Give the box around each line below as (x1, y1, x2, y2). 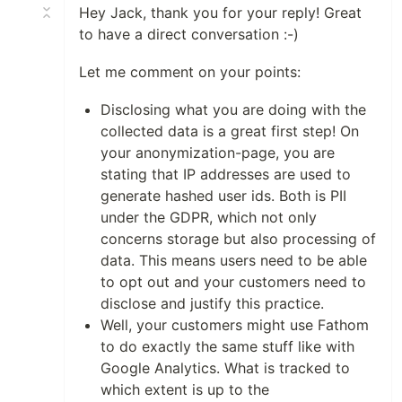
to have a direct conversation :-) (79, 25, 299, 44)
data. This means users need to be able (100, 251, 367, 270)
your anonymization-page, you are (100, 144, 335, 162)
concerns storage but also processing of (100, 230, 376, 249)
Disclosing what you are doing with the (100, 100, 366, 119)
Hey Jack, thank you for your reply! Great (79, 4, 362, 22)
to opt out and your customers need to (100, 273, 366, 292)
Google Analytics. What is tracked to (100, 359, 350, 378)
